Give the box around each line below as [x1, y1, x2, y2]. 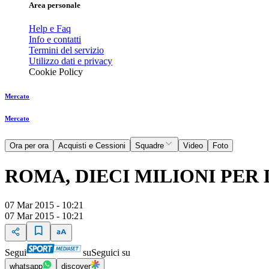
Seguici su [91, 247, 130, 258]
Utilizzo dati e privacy [29, 56, 112, 67]
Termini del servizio [29, 45, 104, 56]
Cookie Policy [29, 67, 83, 77]
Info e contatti [29, 34, 81, 45]
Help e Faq [29, 23, 71, 34]
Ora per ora [10, 141, 49, 151]
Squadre [135, 141, 164, 151]
